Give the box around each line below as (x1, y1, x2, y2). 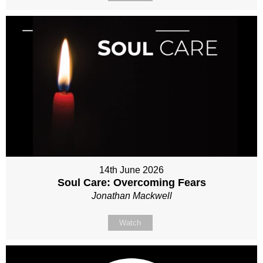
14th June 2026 (99, 165, 164, 176)
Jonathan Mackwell (91, 191, 172, 201)
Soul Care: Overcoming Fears (57, 177, 206, 189)
